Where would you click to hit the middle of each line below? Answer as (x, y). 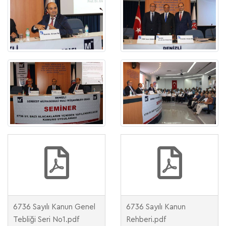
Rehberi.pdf (146, 219)
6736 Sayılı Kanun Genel (54, 207)
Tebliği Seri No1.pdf (46, 219)
